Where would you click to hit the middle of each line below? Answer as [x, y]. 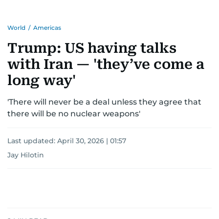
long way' [42, 81]
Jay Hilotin [26, 155]
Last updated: [32, 141]
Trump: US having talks [92, 48]
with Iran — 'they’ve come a [106, 65]
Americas [47, 28]
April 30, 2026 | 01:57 [92, 141]
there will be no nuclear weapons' [74, 114]
